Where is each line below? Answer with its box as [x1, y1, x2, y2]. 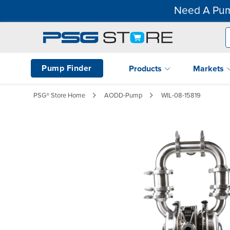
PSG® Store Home [33, 91, 85, 100]
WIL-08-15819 [161, 91, 201, 100]
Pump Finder [42, 63, 92, 73]
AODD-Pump [104, 91, 142, 100]
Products [129, 63, 164, 74]
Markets [193, 63, 226, 74]
